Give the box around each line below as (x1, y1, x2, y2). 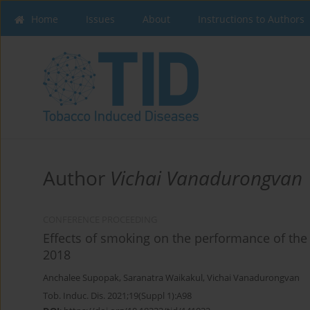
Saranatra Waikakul (123, 272, 203, 284)
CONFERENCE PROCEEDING (43, 214, 157, 226)
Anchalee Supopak (43, 272, 119, 284)
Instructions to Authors (198, 12, 304, 26)
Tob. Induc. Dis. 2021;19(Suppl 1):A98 (43, 289, 192, 302)
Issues (86, 12, 115, 26)
